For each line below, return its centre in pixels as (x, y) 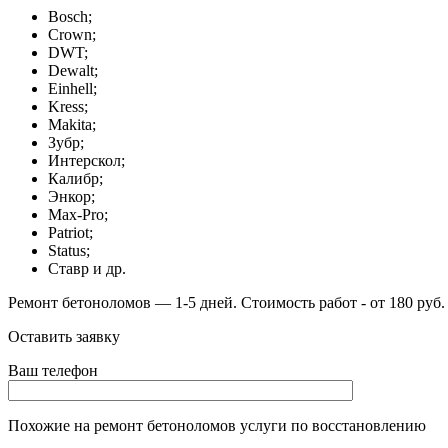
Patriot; (70, 232)
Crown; (72, 34)
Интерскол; (86, 160)
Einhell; (72, 88)
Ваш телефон (53, 370)
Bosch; (70, 16)
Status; (69, 250)
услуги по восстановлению (331, 425)
